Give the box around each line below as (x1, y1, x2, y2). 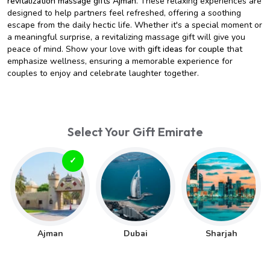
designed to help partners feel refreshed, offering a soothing (7, 7, 241, 19)
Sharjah (205, 228, 237, 239)
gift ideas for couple (148, 43, 224, 55)
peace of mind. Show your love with (7, 43, 148, 55)
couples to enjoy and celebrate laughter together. (7, 67, 199, 79)
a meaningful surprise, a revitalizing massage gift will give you (7, 31, 245, 43)
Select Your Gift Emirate (67, 124, 203, 139)
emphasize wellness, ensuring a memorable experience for (7, 55, 233, 67)
